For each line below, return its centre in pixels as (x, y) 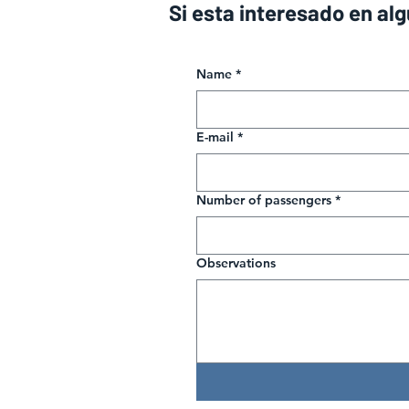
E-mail (215, 137)
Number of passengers (264, 200)
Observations (236, 263)
